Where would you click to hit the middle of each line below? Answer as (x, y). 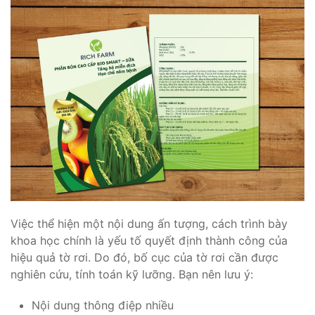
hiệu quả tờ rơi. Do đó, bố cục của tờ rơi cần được (144, 257)
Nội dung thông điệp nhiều (103, 305)
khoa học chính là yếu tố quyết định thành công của (149, 240)
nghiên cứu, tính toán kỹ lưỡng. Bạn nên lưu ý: (134, 274)
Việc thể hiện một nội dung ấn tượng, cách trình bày (149, 223)
